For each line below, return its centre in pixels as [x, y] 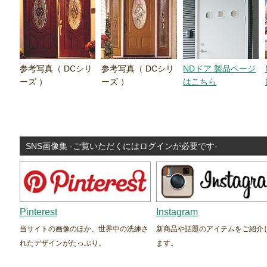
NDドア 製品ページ [220, 69]
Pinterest [38, 212]
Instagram [177, 212]
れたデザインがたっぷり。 [63, 243]
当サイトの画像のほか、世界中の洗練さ [84, 229]
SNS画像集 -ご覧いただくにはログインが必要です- [122, 146]
